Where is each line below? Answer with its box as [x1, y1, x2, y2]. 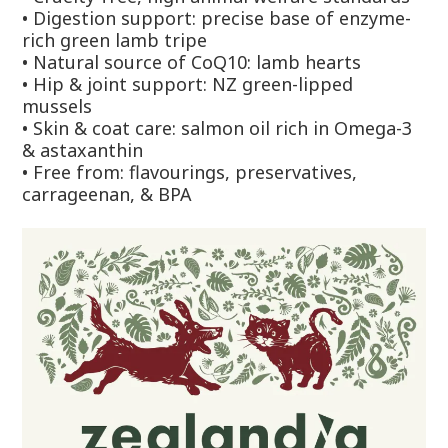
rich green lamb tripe [22, 28, 207, 52]
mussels [22, 94, 92, 118]
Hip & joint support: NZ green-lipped [33, 72, 353, 96]
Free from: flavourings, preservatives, [33, 160, 357, 184]
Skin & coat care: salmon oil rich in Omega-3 [33, 116, 412, 140]
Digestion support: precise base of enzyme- [33, 6, 411, 30]
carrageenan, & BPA [22, 182, 192, 206]
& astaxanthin [22, 138, 143, 162]
